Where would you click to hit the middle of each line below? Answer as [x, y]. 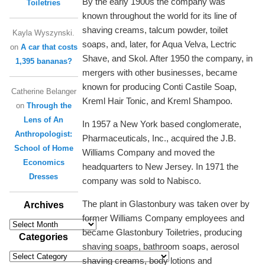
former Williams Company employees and [164, 218]
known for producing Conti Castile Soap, [160, 86]
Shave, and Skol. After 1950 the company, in [168, 58]
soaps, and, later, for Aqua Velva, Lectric [160, 44]
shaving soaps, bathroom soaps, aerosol [161, 246]
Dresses [44, 176]
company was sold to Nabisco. [142, 180]
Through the [49, 105]
